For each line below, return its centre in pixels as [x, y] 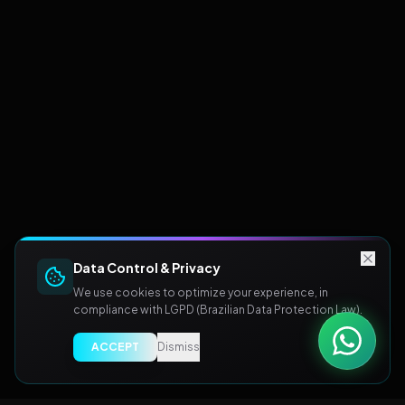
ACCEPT [115, 347]
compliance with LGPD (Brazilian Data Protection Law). [218, 310]
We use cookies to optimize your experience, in [201, 292]
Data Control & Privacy [147, 268]
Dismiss [179, 347]
